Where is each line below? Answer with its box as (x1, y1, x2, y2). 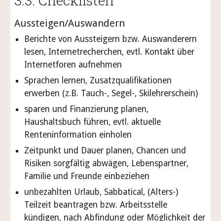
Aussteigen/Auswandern (14, 17, 128, 29)
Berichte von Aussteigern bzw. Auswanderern (24, 34, 197, 44)
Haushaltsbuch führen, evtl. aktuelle (24, 117, 161, 127)
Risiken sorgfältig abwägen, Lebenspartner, (24, 158, 189, 168)
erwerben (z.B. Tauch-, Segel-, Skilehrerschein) (24, 88, 201, 98)
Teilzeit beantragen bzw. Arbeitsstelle (24, 200, 168, 210)
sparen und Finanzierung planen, (24, 104, 149, 114)
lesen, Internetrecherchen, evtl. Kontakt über (24, 47, 195, 57)
